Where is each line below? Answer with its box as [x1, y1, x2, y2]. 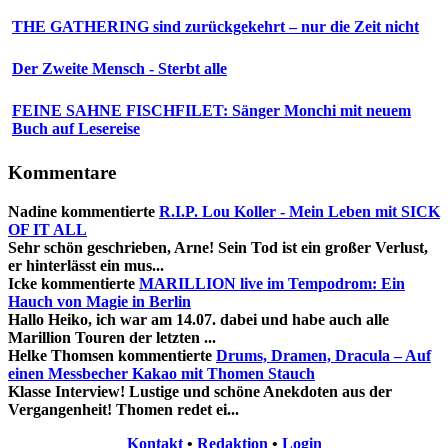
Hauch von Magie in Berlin [8, 292, 191, 310]
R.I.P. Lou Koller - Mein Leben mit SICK [159, 202, 440, 220]
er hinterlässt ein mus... [8, 256, 164, 274]
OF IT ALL [8, 220, 87, 238]
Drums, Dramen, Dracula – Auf [216, 346, 431, 364]
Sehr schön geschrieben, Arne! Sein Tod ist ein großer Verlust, [8, 238, 428, 256]
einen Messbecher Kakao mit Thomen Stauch [8, 364, 315, 382]
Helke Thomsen [8, 346, 118, 364]
